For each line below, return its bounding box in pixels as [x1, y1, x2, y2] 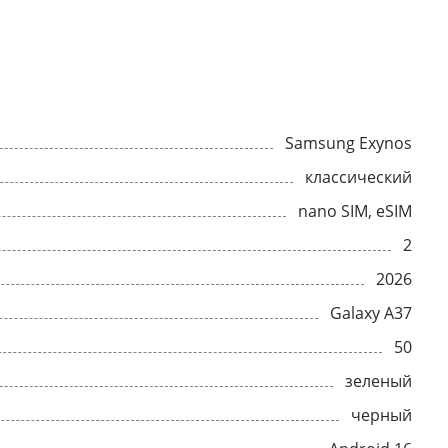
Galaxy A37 [330, 302, 412, 324]
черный [351, 404, 412, 426]
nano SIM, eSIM [298, 200, 412, 222]
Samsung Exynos [285, 132, 412, 154]
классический [305, 166, 412, 188]
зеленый [345, 370, 412, 392]
